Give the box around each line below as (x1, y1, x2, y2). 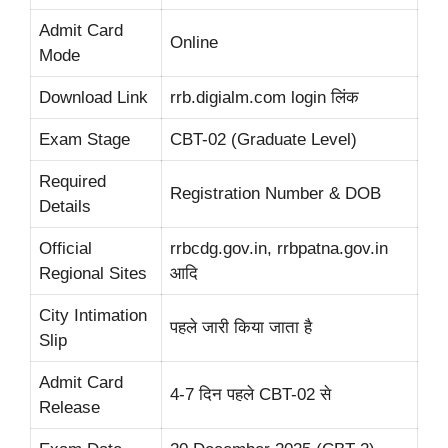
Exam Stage (39, 129, 130, 149)
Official (39, 238, 92, 258)
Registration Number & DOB (170, 183, 381, 203)
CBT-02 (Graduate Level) (170, 129, 357, 149)
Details (39, 196, 91, 216)
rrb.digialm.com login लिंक (170, 87, 359, 107)
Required (39, 171, 106, 191)
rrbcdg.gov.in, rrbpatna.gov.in (170, 238, 388, 258)
